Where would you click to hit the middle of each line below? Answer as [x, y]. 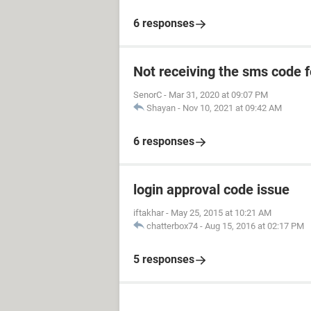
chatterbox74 [172, 226]
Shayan [161, 108]
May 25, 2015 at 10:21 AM [221, 213]
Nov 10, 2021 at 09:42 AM [232, 108]
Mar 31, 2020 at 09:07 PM [218, 95]
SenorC [148, 95]
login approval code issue [211, 190]
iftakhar [149, 213]
